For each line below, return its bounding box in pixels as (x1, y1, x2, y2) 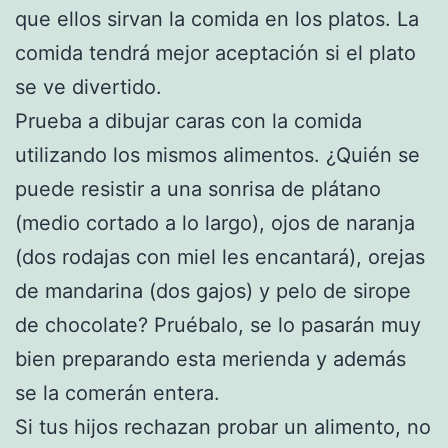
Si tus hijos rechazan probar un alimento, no (15, 415, 431, 440)
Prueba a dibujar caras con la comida (15, 109, 362, 134)
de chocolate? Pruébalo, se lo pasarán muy (15, 313, 421, 338)
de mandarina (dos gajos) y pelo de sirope (15, 279, 411, 304)
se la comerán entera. (15, 381, 220, 406)
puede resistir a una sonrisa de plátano (15, 177, 381, 202)
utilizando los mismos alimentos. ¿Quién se (15, 143, 420, 168)
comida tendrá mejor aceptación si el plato (15, 41, 416, 66)
